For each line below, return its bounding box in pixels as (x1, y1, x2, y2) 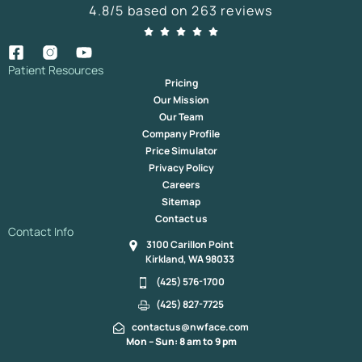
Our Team (158, 109, 204, 124)
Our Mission (153, 92, 209, 107)
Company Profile (142, 126, 220, 141)
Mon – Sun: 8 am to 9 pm (125, 334, 237, 348)
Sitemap (162, 194, 200, 208)
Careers (162, 177, 200, 192)
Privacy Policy (148, 160, 214, 175)
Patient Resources (8, 61, 103, 78)
